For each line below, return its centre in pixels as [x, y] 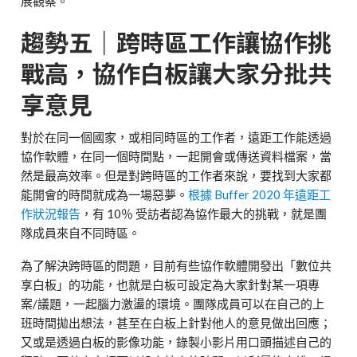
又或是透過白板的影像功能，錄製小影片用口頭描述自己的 [177, 341]
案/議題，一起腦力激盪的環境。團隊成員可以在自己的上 [173, 303]
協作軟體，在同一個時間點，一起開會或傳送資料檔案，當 [177, 156]
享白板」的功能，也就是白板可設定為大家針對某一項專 [171, 284]
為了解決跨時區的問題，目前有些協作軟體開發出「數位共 [177, 265]
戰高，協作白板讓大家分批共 [177, 72]
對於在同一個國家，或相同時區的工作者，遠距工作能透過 [177, 137]
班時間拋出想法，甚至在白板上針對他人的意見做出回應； [177, 322]
